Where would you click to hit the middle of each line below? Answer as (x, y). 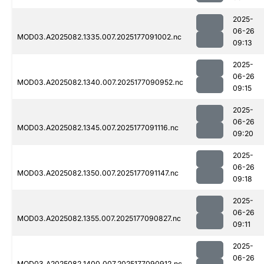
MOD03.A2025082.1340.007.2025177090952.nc (100, 82)
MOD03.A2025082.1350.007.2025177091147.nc (98, 173)
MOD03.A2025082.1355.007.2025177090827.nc (99, 219)
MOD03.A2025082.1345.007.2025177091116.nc (98, 128)
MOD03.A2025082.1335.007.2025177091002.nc (99, 37)
